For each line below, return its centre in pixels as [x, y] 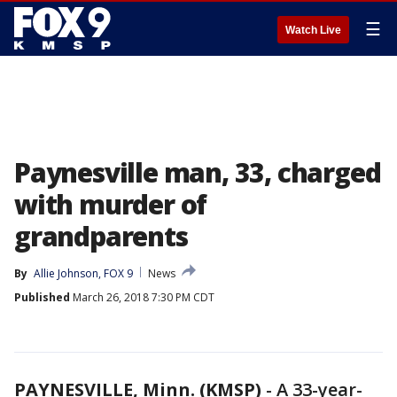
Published [42, 297]
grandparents [101, 236]
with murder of [111, 204]
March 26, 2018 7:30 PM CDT [142, 297]
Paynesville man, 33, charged [198, 172]
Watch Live [313, 30]
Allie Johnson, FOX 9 [83, 273]
